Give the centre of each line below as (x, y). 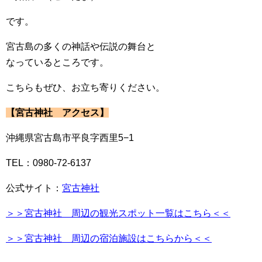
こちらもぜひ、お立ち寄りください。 (85, 87)
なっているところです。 (57, 62)
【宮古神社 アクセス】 (57, 113)
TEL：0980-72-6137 (49, 163)
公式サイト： (34, 188)
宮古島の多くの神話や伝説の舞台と (81, 46)
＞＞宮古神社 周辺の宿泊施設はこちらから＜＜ (109, 238)
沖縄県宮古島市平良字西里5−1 (70, 138)
